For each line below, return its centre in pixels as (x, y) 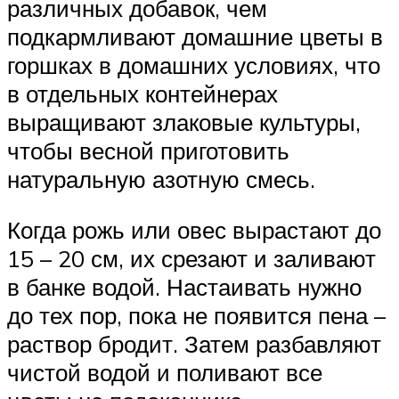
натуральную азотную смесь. (161, 179)
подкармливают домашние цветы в (195, 36)
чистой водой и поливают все (165, 373)
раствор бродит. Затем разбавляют (194, 344)
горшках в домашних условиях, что (194, 65)
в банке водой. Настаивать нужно (184, 287)
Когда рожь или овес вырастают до (194, 230)
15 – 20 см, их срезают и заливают (191, 259)
